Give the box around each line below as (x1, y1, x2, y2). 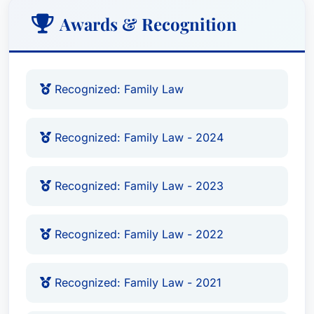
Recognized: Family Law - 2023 (51, 179, 224, 193)
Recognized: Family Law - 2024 (51, 130, 224, 144)
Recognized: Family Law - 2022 (51, 227, 224, 241)
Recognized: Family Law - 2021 (51, 275, 221, 289)
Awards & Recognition (60, 13, 237, 35)
